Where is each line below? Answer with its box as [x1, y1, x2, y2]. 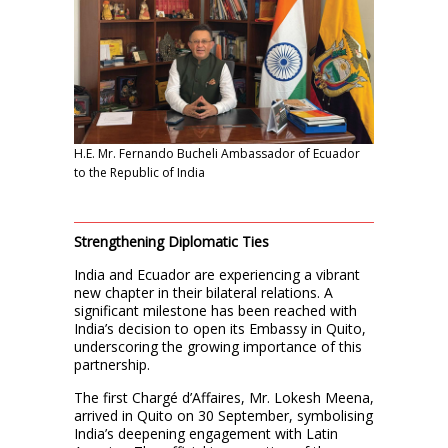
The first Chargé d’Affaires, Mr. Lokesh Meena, [74, 387, 374, 407]
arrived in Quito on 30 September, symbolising [74, 405, 373, 425]
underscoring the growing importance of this [74, 336, 362, 356]
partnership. [74, 354, 150, 374]
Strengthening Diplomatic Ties [74, 231, 269, 251]
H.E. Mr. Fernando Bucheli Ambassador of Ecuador [74, 144, 360, 162]
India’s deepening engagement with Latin [74, 423, 338, 443]
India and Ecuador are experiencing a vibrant [74, 264, 360, 284]
